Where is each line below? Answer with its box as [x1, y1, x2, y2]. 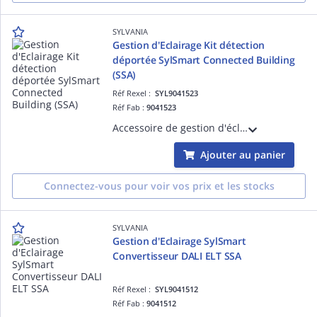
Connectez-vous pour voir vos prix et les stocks [43, 179, 275, 192]
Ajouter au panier [200, 148, 285, 161]
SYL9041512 [155, 284, 199, 294]
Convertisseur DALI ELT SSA [113, 249, 241, 263]
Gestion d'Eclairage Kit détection [113, 38, 265, 52]
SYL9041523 [155, 88, 199, 98]
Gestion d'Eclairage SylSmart [113, 234, 246, 248]
